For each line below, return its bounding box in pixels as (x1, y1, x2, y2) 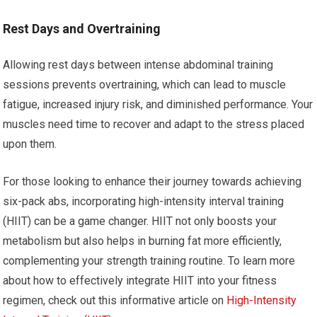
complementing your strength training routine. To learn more (3, 254, 296, 267)
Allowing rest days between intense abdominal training (3, 58, 274, 71)
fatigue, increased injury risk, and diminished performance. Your (3, 98, 313, 111)
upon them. (3, 137, 57, 151)
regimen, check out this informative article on (3, 294, 227, 307)
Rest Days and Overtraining (3, 21, 161, 36)
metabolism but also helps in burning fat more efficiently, (3, 234, 282, 248)
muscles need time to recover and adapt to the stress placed (3, 117, 305, 131)
